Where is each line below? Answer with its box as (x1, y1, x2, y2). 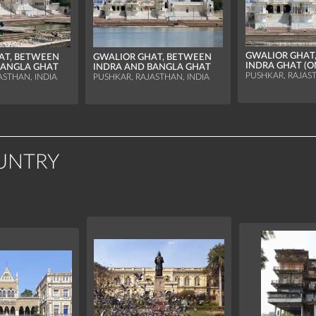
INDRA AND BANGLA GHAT (92, 62, 211, 71)
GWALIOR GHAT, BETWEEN (92, 52, 212, 61)
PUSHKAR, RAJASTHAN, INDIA (92, 73, 209, 82)
